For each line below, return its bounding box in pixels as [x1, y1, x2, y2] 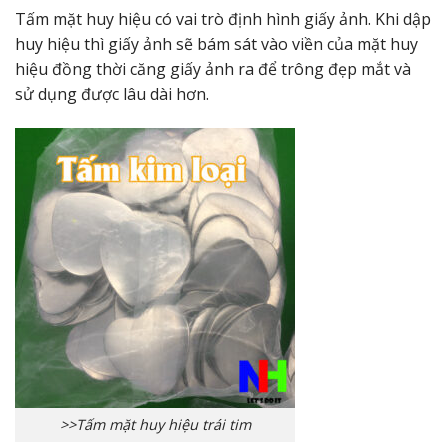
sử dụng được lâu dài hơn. [15, 82, 209, 105]
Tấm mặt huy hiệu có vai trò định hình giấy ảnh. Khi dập [15, 7, 431, 30]
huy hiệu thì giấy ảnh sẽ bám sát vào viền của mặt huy [15, 32, 418, 55]
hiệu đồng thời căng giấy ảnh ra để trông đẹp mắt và [15, 57, 411, 80]
